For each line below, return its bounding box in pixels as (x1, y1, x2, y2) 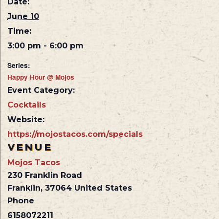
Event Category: (7, 86, 75, 95)
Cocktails (7, 100, 46, 110)
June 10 (7, 12, 39, 22)
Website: (7, 115, 44, 125)
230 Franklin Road (7, 171, 82, 180)
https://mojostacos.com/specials (7, 130, 143, 139)
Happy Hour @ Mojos (7, 72, 74, 82)
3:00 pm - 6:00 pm (7, 41, 84, 51)
